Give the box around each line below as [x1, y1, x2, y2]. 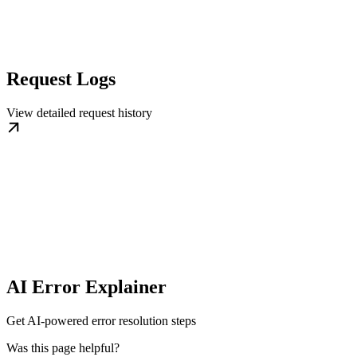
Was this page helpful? [6, 340, 120, 355]
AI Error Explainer [6, 276, 167, 297]
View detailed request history [6, 106, 152, 120]
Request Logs [6, 69, 116, 90]
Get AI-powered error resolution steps [6, 313, 196, 328]
